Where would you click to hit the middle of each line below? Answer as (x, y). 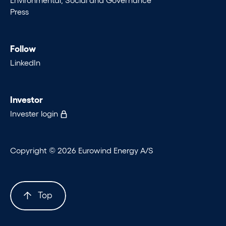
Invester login (35, 113)
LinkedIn (25, 62)
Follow (23, 48)
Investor (26, 99)
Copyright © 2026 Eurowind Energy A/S (82, 150)
